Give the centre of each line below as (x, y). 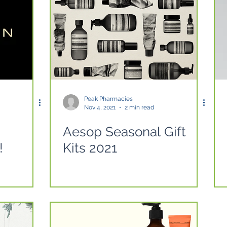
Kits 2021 (90, 148)
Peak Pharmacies (108, 99)
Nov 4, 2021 (100, 107)
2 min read (139, 107)
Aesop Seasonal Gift (124, 132)
